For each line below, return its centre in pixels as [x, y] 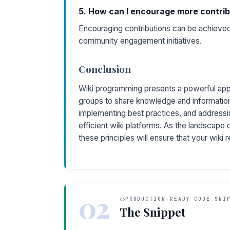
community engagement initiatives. [140, 41]
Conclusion [105, 69]
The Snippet [152, 212]
